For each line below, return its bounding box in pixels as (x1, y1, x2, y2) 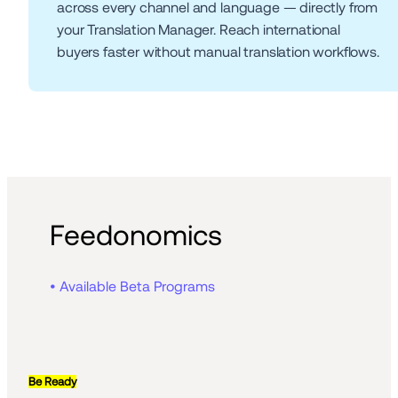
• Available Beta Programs (50, 278, 215, 296)
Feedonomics (50, 219, 222, 252)
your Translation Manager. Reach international (57, 21, 340, 39)
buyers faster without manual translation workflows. (57, 44, 379, 61)
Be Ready (28, 375, 76, 389)
